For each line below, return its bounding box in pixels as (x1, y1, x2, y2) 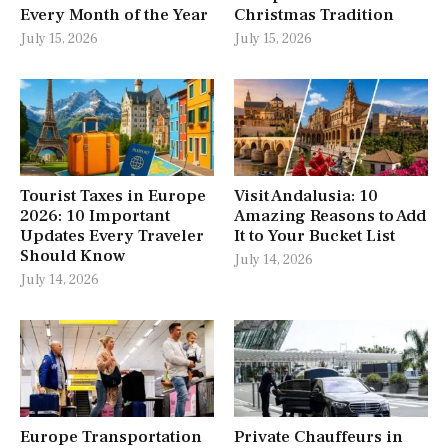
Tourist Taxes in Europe (20, 184, 206, 207)
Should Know (20, 244, 125, 267)
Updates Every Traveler (20, 224, 204, 247)
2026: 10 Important (20, 204, 170, 227)
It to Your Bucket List (234, 224, 395, 247)
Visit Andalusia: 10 (234, 184, 378, 207)
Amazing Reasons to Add (234, 204, 426, 227)
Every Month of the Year (20, 3, 208, 26)
